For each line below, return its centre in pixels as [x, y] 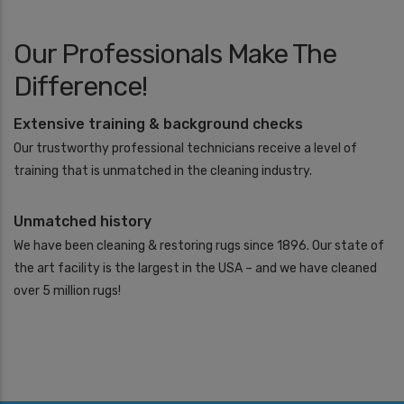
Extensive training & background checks [158, 124]
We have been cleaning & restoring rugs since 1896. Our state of [199, 245]
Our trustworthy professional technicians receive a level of [185, 148]
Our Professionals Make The [175, 54]
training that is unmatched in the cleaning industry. [163, 170]
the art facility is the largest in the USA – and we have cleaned [195, 268]
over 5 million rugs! [67, 290]
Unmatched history [83, 221]
